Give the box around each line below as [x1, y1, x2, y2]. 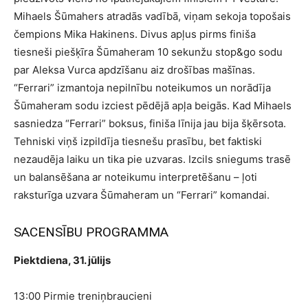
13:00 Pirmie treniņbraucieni [14, 289, 152, 303]
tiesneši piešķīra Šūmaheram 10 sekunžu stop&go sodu [14, 45, 283, 59]
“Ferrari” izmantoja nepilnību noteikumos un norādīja [14, 81, 271, 95]
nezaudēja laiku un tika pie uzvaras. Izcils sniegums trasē [14, 153, 291, 166]
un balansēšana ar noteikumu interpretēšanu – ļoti [14, 170, 257, 184]
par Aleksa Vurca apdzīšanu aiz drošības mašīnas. [14, 63, 255, 77]
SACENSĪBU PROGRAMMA [14, 224, 168, 241]
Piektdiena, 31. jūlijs [14, 254, 111, 267]
